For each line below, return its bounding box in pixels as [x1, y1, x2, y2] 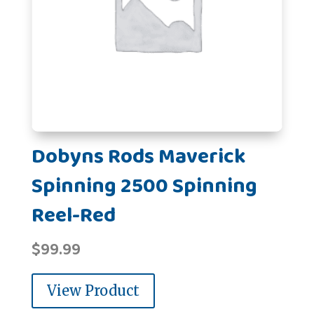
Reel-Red [31, 198, 116, 233]
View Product [46, 281, 139, 299]
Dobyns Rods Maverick [31, 139, 245, 174]
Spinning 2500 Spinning [31, 169, 257, 203]
